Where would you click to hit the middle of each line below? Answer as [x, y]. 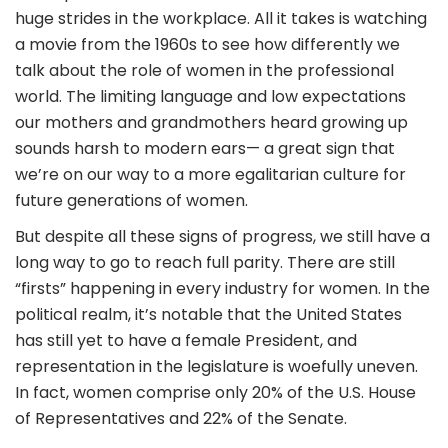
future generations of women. [131, 201]
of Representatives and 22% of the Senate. [181, 419]
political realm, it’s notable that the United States [208, 315]
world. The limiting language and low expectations [210, 97]
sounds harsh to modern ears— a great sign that [205, 149]
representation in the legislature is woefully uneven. [216, 367]
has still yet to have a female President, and [186, 341]
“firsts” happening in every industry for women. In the [222, 289]
